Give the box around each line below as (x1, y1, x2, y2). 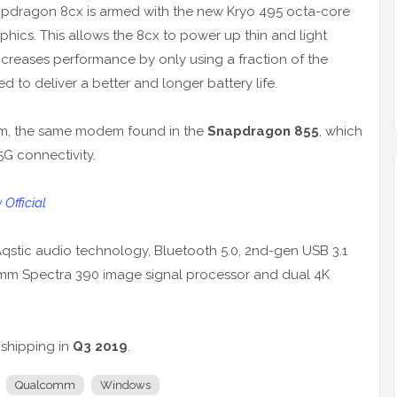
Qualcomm (15, 378, 75, 393)
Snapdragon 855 (207, 123, 319, 140)
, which (319, 123, 362, 140)
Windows (100, 378, 151, 393)
